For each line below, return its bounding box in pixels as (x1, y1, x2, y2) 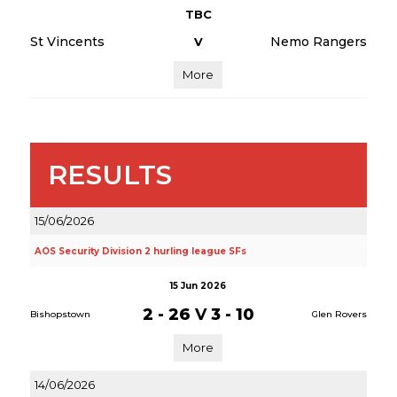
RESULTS (47, 159, 172, 191)
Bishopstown (29, 308, 90, 320)
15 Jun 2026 (170, 280, 227, 292)
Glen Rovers (311, 308, 367, 320)
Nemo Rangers (269, 34, 367, 50)
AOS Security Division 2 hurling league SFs (34, 245, 246, 257)
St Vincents (29, 34, 105, 50)
